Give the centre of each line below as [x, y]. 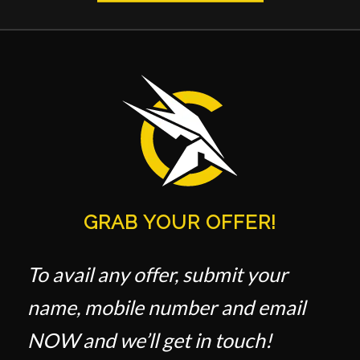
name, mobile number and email [166, 307]
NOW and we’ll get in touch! [149, 340]
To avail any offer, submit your [157, 274]
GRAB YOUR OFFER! [180, 222]
